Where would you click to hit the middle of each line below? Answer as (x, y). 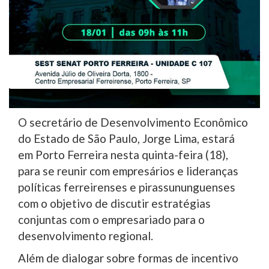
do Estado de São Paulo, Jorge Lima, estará (126, 138)
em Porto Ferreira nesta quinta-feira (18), (123, 154)
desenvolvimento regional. (86, 235)
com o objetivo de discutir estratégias (114, 203)
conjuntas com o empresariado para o (111, 219)
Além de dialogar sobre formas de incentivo (128, 258)
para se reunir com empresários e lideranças (128, 171)
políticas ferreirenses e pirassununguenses (127, 187)
